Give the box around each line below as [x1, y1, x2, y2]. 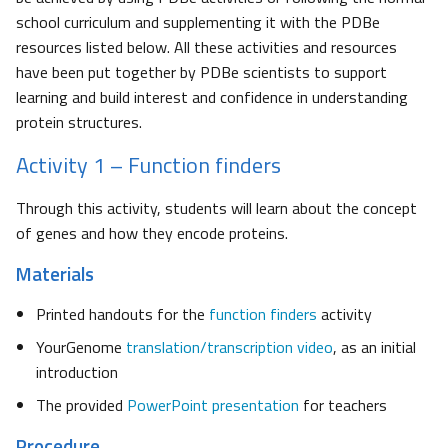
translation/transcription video [126, 334, 333, 359]
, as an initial [333, 334, 416, 359]
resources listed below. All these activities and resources [16, 34, 397, 59]
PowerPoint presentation [127, 392, 299, 417]
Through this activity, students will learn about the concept [16, 195, 417, 220]
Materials [16, 258, 94, 288]
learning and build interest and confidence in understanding [16, 84, 408, 109]
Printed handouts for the [36, 301, 209, 326]
